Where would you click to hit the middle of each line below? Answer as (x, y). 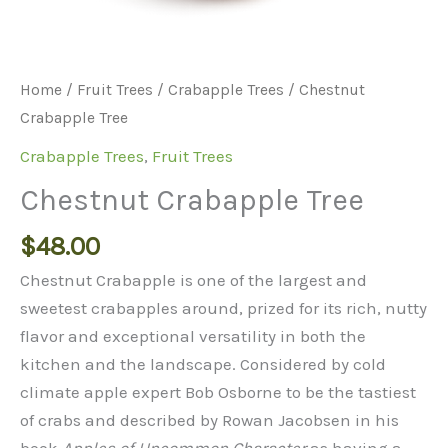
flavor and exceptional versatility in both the (193, 335)
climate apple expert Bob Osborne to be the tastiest (218, 391)
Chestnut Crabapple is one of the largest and (193, 279)
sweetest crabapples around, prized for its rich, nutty (223, 307)
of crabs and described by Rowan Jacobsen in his (209, 419)
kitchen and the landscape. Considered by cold (203, 363)
